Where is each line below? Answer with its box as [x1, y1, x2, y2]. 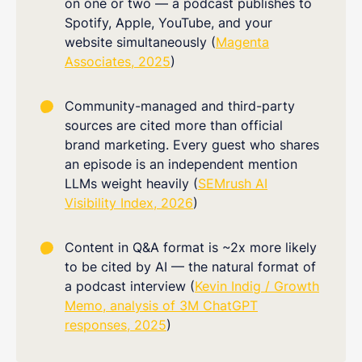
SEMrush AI [198, 175, 267, 192]
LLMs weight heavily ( [65, 175, 198, 192]
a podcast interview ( [65, 278, 195, 295]
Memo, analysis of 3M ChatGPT [65, 297, 258, 314]
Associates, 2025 [65, 53, 170, 69]
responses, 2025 [65, 317, 166, 334]
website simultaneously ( [65, 33, 216, 50]
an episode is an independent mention [65, 156, 297, 173]
